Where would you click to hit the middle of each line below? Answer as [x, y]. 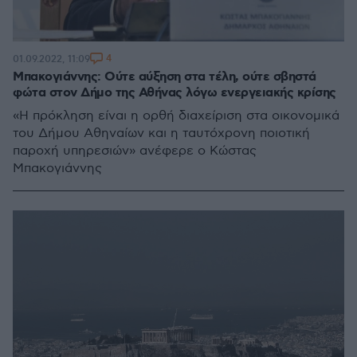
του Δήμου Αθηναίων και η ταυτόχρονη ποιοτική [161, 133]
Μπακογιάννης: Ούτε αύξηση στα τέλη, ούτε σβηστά [165, 77]
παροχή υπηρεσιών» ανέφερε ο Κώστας [135, 151]
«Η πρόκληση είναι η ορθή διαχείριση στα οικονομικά [176, 116]
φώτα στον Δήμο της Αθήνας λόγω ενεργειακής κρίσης [175, 93]
